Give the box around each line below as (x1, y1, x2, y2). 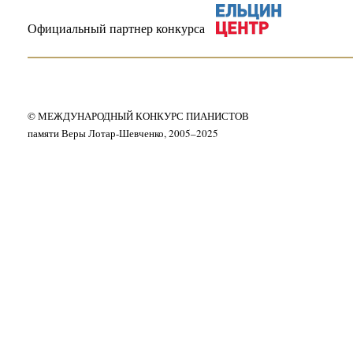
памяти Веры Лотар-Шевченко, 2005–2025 (28, 126, 218, 140)
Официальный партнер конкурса (28, 20, 205, 36)
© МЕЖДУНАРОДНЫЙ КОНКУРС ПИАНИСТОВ (28, 109, 249, 123)
